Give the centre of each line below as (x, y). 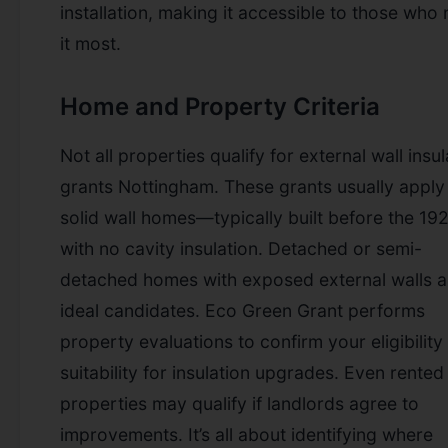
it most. (90, 43)
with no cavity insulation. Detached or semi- (241, 248)
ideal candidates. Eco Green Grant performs (242, 310)
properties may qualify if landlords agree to (239, 403)
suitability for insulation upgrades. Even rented (252, 372)
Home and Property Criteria (220, 106)
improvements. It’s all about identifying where (246, 434)
